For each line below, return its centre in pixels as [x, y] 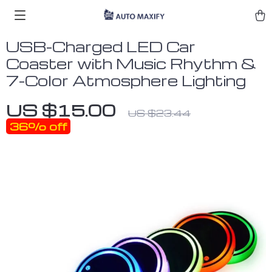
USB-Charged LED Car [101, 46]
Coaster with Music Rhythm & [131, 63]
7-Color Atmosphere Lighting [126, 80]
